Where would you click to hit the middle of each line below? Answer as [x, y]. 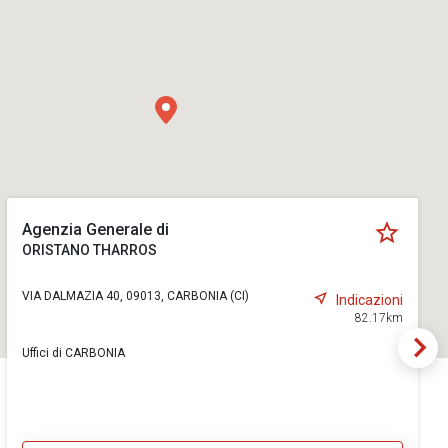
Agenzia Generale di [95, 229]
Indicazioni [369, 299]
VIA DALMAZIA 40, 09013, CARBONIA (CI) [135, 296]
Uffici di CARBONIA [73, 353]
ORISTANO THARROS [89, 250]
